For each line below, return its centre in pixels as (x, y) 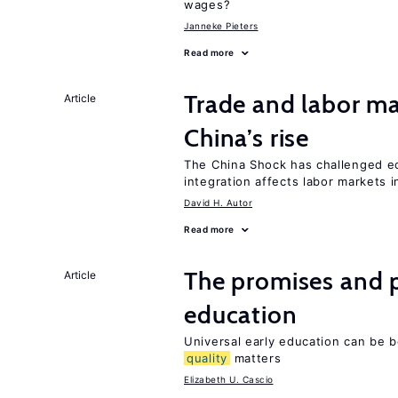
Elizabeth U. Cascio (229, 379)
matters (255, 358)
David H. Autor (218, 203)
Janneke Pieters (221, 26)
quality (207, 358)
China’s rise (247, 138)
